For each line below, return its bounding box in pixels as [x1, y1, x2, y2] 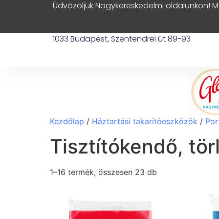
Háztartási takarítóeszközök [92, 116, 197, 126]
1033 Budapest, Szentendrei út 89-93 [52, 33, 191, 44]
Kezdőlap [50, 116, 84, 126]
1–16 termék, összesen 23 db [50, 167, 157, 177]
